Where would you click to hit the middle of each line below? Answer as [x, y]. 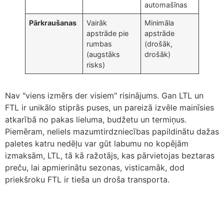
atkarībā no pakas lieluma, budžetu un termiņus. [96, 120]
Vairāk [97, 23]
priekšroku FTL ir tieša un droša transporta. [87, 180]
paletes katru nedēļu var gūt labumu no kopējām [97, 144]
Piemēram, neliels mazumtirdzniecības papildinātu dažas [112, 132]
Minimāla [159, 23]
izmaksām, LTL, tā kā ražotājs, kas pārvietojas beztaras [110, 156]
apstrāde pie [108, 33]
